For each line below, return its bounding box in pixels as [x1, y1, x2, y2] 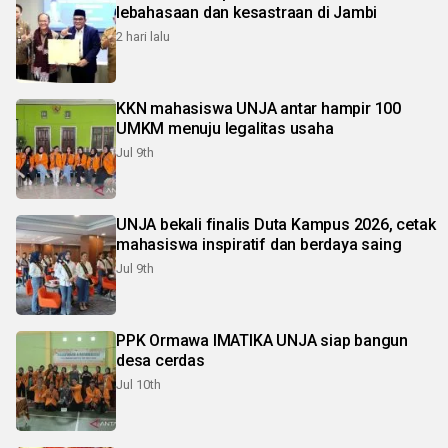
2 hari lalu [116, 29, 170, 45]
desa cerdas [116, 351, 205, 371]
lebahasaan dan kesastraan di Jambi [116, 3, 378, 23]
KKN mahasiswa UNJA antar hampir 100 [116, 99, 401, 119]
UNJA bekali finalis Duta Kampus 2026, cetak [116, 215, 436, 235]
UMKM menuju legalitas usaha [116, 119, 334, 139]
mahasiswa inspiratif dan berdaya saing [116, 235, 402, 255]
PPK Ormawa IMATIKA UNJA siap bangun [116, 331, 408, 351]
